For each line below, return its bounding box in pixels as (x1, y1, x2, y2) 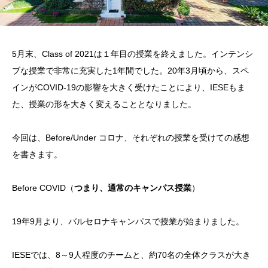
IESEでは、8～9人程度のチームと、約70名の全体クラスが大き (12, 250, 251, 260)
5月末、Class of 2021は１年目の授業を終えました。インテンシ (12, 49, 253, 59)
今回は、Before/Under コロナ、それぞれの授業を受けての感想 (12, 133, 249, 143)
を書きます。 (12, 150, 62, 160)
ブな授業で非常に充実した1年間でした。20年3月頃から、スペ (12, 66, 249, 76)
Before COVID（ (12, 183, 74, 193)
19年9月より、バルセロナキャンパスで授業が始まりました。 (12, 217, 244, 227)
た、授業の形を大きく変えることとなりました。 (12, 99, 196, 109)
